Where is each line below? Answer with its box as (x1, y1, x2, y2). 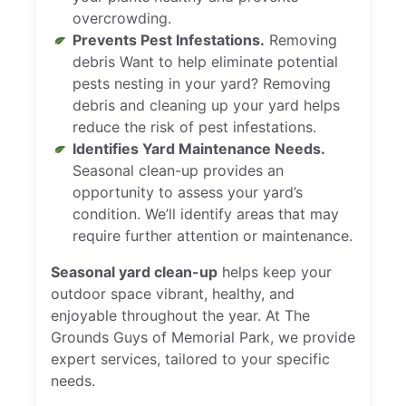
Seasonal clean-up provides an (72, 161, 284, 180)
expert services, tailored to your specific (51, 350, 330, 369)
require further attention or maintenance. (72, 227, 353, 246)
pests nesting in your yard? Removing (72, 74, 331, 93)
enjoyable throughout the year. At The (51, 306, 310, 325)
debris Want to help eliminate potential (72, 53, 338, 72)
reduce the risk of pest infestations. (72, 118, 316, 137)
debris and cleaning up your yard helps (72, 96, 340, 115)
